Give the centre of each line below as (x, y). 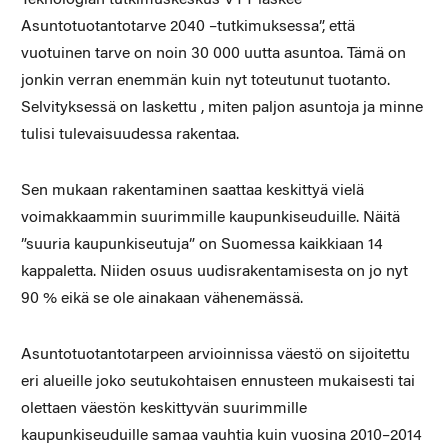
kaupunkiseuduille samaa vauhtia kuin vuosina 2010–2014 (221, 435)
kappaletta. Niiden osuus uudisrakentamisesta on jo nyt (214, 271)
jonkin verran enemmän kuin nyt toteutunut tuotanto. (205, 80)
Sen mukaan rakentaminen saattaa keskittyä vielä (192, 190)
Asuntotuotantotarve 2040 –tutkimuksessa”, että (187, 26)
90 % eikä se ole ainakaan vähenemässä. (161, 298)
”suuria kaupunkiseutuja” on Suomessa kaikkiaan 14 (201, 244)
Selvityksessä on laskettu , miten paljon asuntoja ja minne (221, 107)
